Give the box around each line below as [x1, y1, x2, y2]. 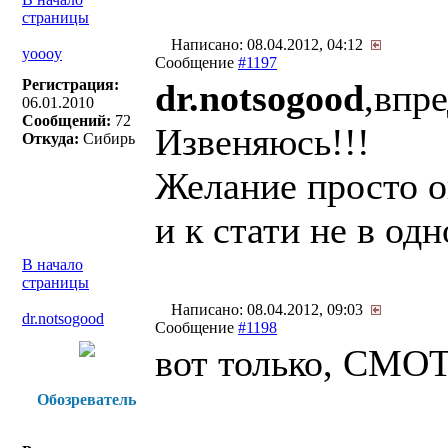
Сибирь [79, 130, 135, 147]
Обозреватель [37, 391, 136, 408]
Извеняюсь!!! [155, 121, 370, 163]
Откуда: [22, 130, 79, 147]
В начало [22, 256, 83, 273]
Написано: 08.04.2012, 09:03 [167, 301, 371, 318]
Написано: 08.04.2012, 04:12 [167, 36, 371, 53]
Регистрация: [22, 76, 119, 93]
